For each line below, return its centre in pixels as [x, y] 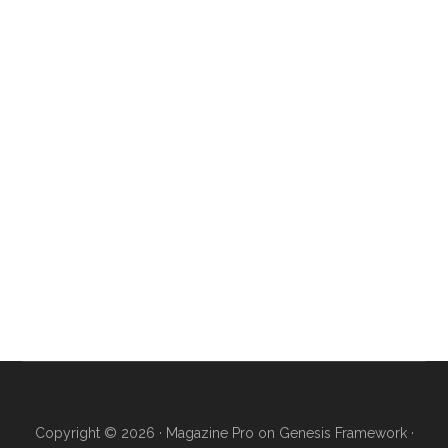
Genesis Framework [342, 432]
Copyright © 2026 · [100, 432]
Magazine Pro [209, 432]
